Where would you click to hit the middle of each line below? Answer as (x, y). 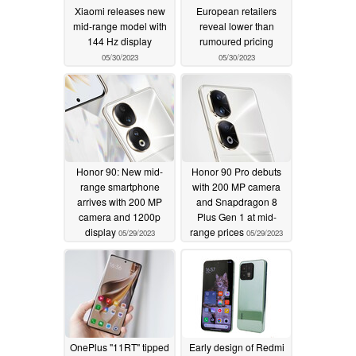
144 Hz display (120, 41)
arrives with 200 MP (120, 202)
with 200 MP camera (236, 187)
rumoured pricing (236, 41)
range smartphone (120, 187)
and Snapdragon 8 (236, 202)
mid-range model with (120, 26)
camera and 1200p (120, 217)
